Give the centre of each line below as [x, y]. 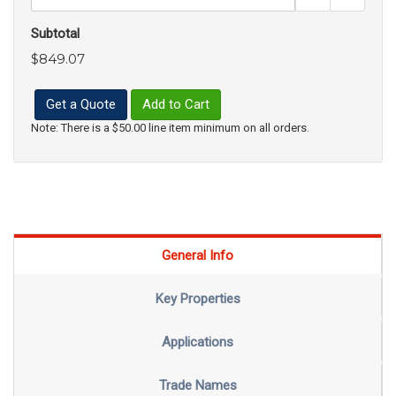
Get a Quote [81, 104]
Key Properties [198, 299]
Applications [198, 343]
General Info [198, 256]
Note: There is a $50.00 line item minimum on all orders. [170, 127]
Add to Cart [176, 104]
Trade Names [198, 386]
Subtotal [55, 33]
